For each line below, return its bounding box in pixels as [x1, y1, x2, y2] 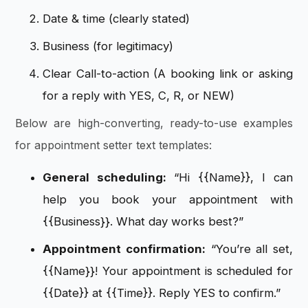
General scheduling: [43, 170, 175, 184]
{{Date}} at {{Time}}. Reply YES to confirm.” [43, 285, 281, 300]
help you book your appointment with [43, 192, 293, 206]
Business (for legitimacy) [43, 39, 174, 54]
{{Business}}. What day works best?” [43, 214, 244, 228]
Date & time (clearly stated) [43, 12, 190, 26]
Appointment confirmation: [43, 241, 206, 256]
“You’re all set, [205, 241, 293, 256]
